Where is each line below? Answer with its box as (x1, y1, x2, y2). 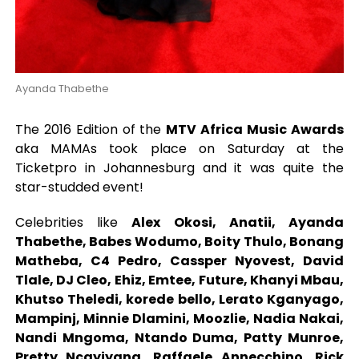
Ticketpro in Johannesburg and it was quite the (14, 158, 345, 177)
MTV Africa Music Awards (166, 119, 345, 139)
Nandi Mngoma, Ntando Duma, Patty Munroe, (14, 328, 345, 347)
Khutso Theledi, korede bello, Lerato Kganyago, (14, 289, 345, 309)
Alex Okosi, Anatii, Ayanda (131, 212, 345, 232)
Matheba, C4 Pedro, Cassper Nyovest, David (14, 251, 345, 270)
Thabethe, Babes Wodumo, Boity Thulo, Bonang (14, 232, 345, 251)
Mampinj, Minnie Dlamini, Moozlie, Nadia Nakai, (14, 309, 345, 328)
